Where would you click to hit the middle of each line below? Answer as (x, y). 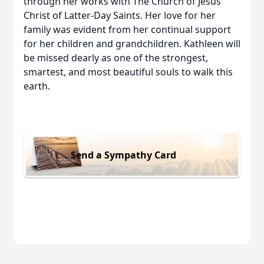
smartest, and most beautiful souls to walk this (128, 72)
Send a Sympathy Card (123, 155)
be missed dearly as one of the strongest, (116, 58)
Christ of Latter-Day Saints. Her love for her (120, 15)
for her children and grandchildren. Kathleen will (132, 44)
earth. (37, 86)
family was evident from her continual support (127, 29)
